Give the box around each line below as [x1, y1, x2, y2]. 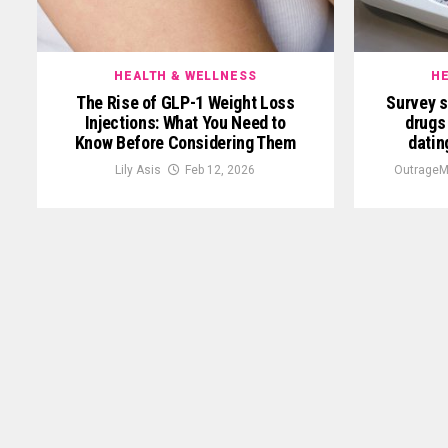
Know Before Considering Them [74, 131, 296, 153]
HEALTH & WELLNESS [114, 68, 257, 83]
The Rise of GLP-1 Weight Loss [76, 91, 295, 113]
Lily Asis [115, 162, 162, 177]
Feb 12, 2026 [185, 162, 256, 177]
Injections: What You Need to [84, 111, 286, 133]
